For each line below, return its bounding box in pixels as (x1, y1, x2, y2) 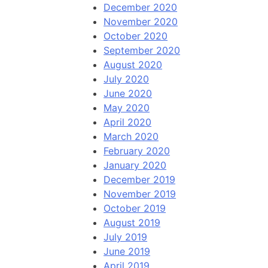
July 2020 (103, 73, 150, 86)
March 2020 (103, 130, 159, 143)
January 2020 (103, 159, 167, 172)
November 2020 (103, 16, 178, 28)
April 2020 (103, 116, 152, 129)
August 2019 (103, 217, 161, 229)
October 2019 (103, 202, 166, 215)
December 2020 (103, 1, 178, 14)
